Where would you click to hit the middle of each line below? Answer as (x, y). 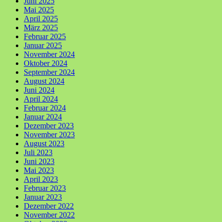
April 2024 (41, 99)
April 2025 (41, 19)
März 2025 (41, 28)
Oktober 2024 (46, 63)
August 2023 (44, 143)
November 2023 (49, 135)
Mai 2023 (39, 170)
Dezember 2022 (49, 206)
